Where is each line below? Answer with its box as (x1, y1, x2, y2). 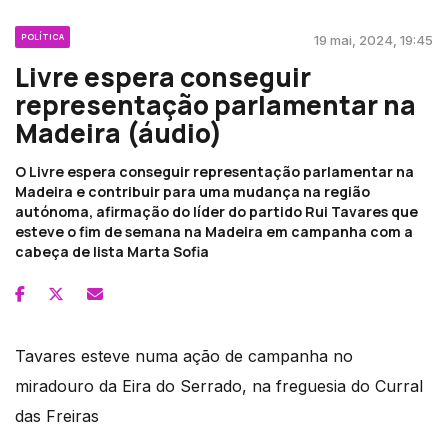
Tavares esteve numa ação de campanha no (15, 345, 353, 366)
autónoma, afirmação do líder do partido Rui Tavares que (15, 201, 418, 221)
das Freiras (15, 405, 99, 426)
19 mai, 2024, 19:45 (314, 31, 433, 48)
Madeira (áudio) (15, 114, 222, 151)
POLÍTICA (21, 30, 64, 42)
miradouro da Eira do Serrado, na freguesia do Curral (15, 375, 423, 396)
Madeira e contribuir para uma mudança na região (15, 181, 370, 201)
